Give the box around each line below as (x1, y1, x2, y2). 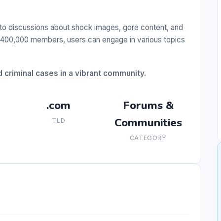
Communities (114, 115, 182, 131)
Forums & (122, 98, 174, 113)
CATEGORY (129, 134, 167, 142)
